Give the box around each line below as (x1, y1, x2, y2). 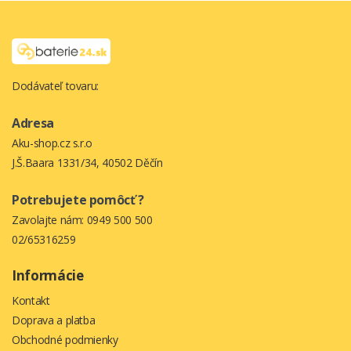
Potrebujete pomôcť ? (12, 190, 144, 208)
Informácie (12, 266, 84, 284)
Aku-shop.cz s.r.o (12, 135, 93, 150)
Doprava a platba (12, 312, 96, 327)
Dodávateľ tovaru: (12, 78, 100, 93)
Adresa (12, 114, 54, 132)
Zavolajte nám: (12, 212, 87, 227)
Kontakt (12, 292, 50, 308)
